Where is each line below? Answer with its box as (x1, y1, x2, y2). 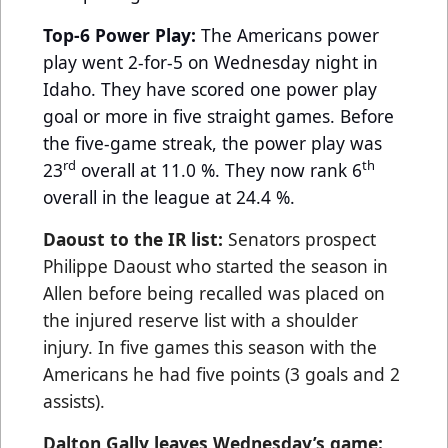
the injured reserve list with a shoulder (43, 307, 358, 332)
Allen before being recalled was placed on (43, 280, 385, 305)
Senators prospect (228, 226, 376, 251)
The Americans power (201, 22, 379, 47)
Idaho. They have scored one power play (43, 76, 377, 101)
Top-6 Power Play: (43, 22, 201, 47)
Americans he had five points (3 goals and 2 (43, 361, 400, 386)
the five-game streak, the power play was (43, 130, 382, 155)
